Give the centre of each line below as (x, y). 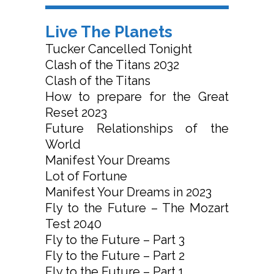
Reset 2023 (76, 113)
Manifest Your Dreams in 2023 (128, 192)
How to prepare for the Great (137, 97)
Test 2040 (73, 224)
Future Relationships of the (137, 129)
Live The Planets (109, 32)
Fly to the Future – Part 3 (115, 240)
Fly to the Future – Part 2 (115, 256)
